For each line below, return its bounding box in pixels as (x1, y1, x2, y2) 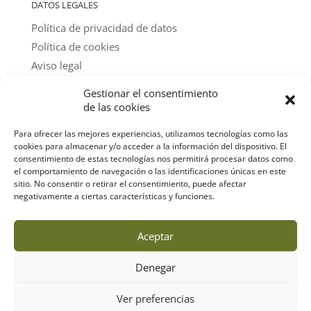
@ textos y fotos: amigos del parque (31, 87, 202, 102)
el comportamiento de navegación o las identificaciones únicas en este (14, 165, 286, 177)
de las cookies (83, 100, 150, 114)
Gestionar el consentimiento (83, 86, 218, 100)
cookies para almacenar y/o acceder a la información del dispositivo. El (14, 140, 287, 152)
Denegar (135, 260, 176, 274)
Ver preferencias (117, 291, 194, 305)
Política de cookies (31, 40, 119, 54)
